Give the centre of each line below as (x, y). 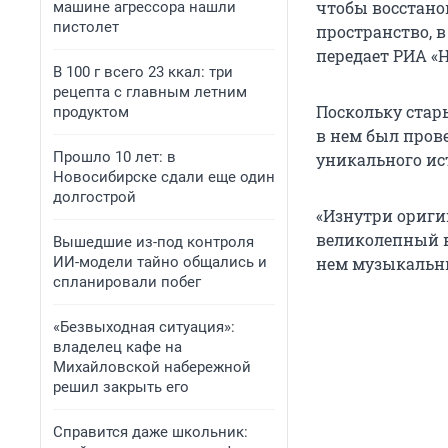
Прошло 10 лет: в (114, 157)
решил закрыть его (121, 387)
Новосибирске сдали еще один (164, 177)
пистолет (86, 27)
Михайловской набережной (152, 367)
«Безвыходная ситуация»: (144, 327)
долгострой (94, 197)
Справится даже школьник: (150, 432)
